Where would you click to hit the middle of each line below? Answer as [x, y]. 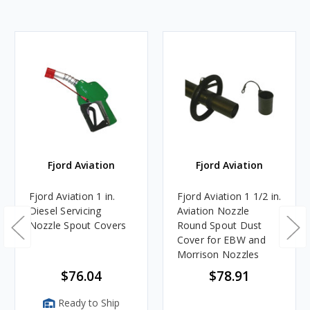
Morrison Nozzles [218, 254]
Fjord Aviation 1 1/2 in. [229, 196]
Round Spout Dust [219, 225]
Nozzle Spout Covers [77, 225]
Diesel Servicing [65, 210]
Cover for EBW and [221, 239]
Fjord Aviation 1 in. [72, 196]
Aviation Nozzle [213, 210]
